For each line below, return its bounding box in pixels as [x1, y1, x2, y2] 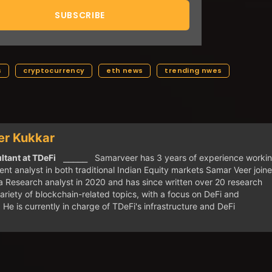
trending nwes [165, 66, 222, 75]
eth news [106, 66, 143, 75]
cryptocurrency [23, 66, 85, 75]
